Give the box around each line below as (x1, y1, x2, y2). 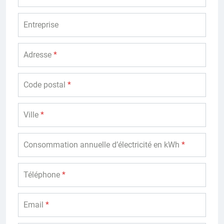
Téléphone (23, 170, 62, 180)
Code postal (23, 80, 67, 90)
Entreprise (23, 20, 58, 30)
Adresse (23, 50, 53, 60)
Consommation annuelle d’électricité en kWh (23, 140, 181, 150)
